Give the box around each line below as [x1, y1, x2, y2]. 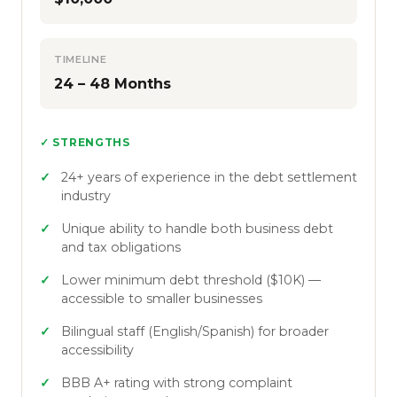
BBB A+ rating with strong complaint [61, 374, 292, 391]
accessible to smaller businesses [61, 290, 262, 307]
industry [61, 187, 111, 204]
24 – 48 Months [54, 74, 171, 92]
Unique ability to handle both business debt [61, 220, 333, 237]
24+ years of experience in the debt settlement [61, 168, 357, 185]
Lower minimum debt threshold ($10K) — [61, 271, 321, 288]
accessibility [61, 341, 134, 358]
